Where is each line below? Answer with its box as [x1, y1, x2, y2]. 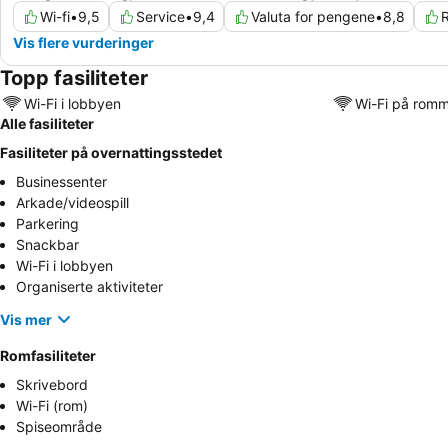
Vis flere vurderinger [13, 34, 154, 51]
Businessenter [16, 173, 107, 190]
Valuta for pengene [251, 8, 375, 25]
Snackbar [16, 236, 79, 253]
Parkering [16, 215, 79, 232]
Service [136, 8, 185, 25]
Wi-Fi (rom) [16, 397, 88, 414]
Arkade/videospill [16, 194, 129, 211]
